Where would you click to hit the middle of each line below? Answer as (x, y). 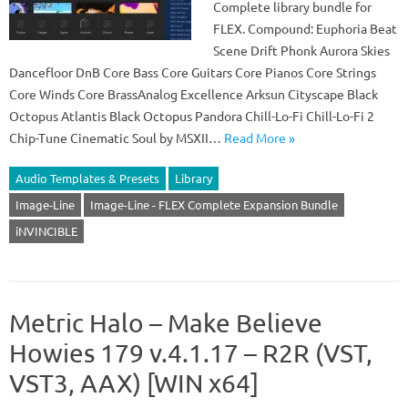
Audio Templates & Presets (87, 178)
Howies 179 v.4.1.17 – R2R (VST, (191, 353)
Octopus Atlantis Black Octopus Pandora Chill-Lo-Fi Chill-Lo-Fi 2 (192, 116)
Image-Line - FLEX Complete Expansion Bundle (214, 204)
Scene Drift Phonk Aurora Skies (301, 50)
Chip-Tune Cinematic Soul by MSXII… (117, 138)
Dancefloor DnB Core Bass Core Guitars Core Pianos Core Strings (193, 72)
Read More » (260, 138)
